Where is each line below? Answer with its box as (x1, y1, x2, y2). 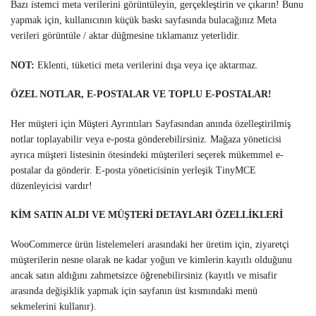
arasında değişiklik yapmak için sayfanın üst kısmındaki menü (11, 285, 257, 296)
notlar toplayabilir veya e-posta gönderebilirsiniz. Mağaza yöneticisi (11, 133, 281, 145)
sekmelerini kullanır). (11, 300, 97, 312)
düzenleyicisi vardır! (11, 180, 92, 191)
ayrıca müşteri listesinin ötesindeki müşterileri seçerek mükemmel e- (11, 149, 284, 160)
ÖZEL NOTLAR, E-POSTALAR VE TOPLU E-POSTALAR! (11, 89, 272, 100)
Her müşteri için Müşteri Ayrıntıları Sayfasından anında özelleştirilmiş (11, 118, 291, 129)
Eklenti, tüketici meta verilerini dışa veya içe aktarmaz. (35, 59, 258, 71)
